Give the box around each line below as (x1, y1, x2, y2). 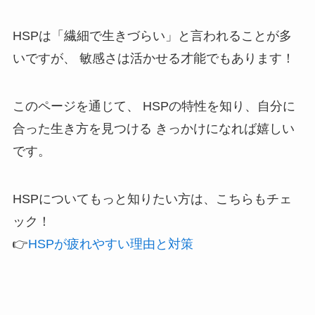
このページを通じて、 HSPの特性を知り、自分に (12, 99, 295, 114)
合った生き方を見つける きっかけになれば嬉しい (12, 122, 295, 136)
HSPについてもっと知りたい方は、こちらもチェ (12, 191, 292, 206)
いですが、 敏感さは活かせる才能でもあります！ (12, 51, 295, 66)
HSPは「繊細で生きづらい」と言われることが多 (12, 29, 292, 44)
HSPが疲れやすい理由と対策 (27, 236, 193, 251)
